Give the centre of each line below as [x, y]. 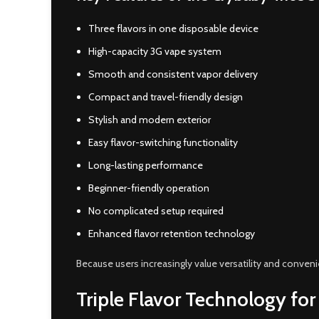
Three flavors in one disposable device [173, 28]
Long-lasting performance [146, 165]
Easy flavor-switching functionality [163, 142]
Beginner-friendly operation [149, 188]
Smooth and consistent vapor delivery [173, 74]
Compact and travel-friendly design [166, 97]
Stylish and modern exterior [150, 120]
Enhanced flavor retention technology [172, 234]
